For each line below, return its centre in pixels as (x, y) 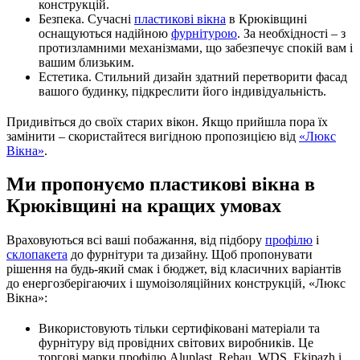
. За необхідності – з (291, 33)
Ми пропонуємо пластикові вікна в (161, 184)
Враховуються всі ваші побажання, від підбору (136, 240)
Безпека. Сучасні (86, 18)
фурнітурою (204, 33)
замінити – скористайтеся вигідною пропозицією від (153, 136)
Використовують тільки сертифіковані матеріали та (179, 329)
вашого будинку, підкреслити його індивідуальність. (182, 91)
